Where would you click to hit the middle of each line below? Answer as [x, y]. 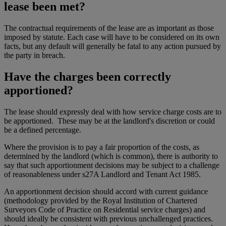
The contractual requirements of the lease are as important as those [109, 28]
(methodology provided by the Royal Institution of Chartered [101, 201]
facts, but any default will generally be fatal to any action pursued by [112, 46]
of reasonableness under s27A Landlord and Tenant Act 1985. [104, 175]
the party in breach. [35, 55]
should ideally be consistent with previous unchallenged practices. [109, 219]
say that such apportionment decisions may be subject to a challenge [112, 165]
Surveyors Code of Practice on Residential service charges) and [105, 210]
